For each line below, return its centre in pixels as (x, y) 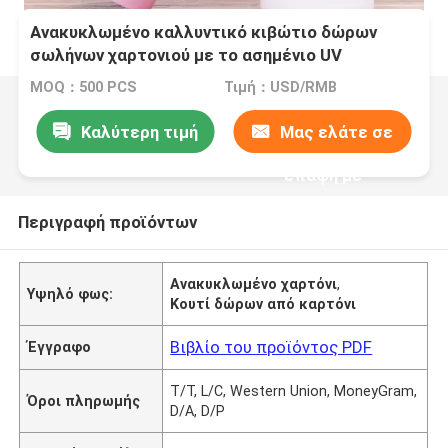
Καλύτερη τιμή (139, 131)
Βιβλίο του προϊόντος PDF (271, 346)
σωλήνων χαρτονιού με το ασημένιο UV (186, 55)
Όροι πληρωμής (84, 400)
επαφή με (322, 174)
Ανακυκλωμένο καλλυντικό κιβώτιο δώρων (204, 32)
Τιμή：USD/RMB (280, 87)
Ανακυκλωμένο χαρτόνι (254, 283)
